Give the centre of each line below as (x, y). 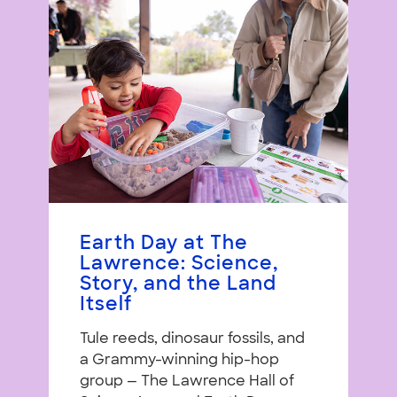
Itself (106, 306)
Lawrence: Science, (179, 265)
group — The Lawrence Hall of (187, 382)
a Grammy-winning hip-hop (179, 361)
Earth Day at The (164, 245)
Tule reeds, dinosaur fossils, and (192, 340)
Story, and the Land (178, 285)
